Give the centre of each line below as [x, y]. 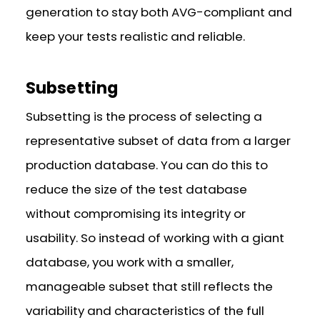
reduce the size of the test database [137, 190]
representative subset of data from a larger [159, 141]
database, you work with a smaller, [130, 262]
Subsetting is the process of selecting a [144, 117]
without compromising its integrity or [136, 214]
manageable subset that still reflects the [150, 287]
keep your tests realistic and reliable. [136, 36]
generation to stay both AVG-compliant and [159, 12]
